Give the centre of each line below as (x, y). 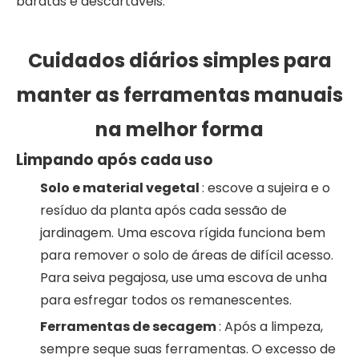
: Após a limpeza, (271, 326)
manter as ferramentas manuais (179, 95)
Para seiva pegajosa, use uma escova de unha (184, 277)
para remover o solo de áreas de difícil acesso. (187, 255)
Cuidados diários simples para (179, 60)
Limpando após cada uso (115, 159)
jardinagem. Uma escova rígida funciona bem (183, 232)
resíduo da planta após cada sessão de (163, 210)
